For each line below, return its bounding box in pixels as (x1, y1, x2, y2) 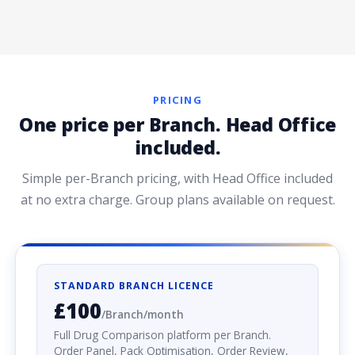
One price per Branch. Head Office (18, 112, 337, 138)
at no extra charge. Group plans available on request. (20, 191, 335, 209)
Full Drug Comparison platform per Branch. (53, 327, 271, 343)
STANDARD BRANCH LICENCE (53, 278, 214, 292)
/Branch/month (101, 306, 184, 322)
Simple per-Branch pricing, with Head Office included (22, 170, 333, 188)
